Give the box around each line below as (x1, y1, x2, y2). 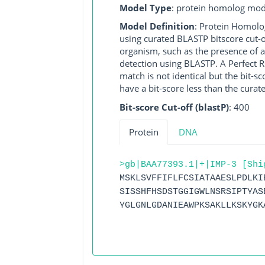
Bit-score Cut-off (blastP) (119, 101, 229, 113)
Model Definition (119, 20, 195, 32)
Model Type (119, 1, 172, 14)
